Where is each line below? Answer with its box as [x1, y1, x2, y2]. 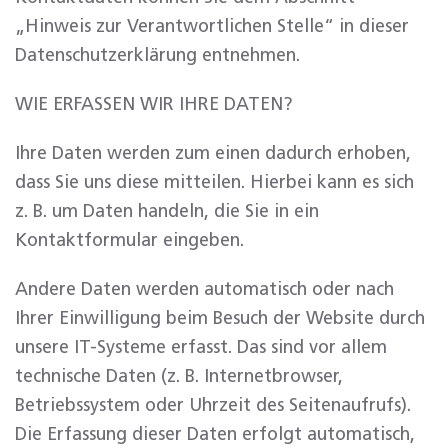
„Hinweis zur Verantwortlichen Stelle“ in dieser [15, 18, 409, 36]
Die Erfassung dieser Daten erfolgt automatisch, [15, 426, 415, 444]
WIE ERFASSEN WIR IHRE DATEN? [15, 96, 293, 114]
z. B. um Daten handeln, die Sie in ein [15, 203, 319, 221]
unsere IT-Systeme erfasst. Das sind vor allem [15, 339, 387, 357]
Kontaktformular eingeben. [15, 232, 244, 250]
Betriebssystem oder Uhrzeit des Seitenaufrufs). [15, 397, 411, 415]
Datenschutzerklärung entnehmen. [15, 47, 300, 65]
